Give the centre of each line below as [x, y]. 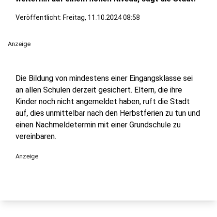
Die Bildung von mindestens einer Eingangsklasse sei [104, 78]
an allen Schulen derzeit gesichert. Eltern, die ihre [99, 90]
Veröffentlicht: [39, 17]
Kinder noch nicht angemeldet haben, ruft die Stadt [103, 101]
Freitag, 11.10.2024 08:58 [101, 17]
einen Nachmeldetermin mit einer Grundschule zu [98, 125]
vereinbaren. [37, 136]
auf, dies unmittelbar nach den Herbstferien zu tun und [108, 113]
